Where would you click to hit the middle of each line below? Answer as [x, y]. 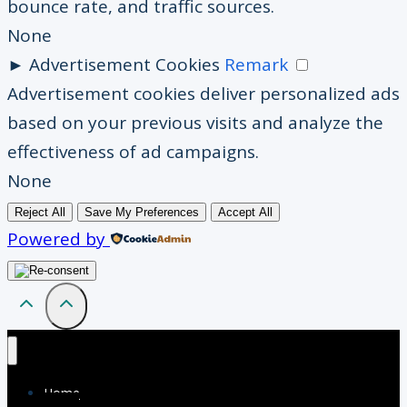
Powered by [56, 238]
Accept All [245, 212]
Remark [256, 64]
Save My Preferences [142, 212]
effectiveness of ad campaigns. [133, 151]
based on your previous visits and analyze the [195, 122]
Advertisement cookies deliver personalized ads [203, 93]
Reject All [40, 212]
